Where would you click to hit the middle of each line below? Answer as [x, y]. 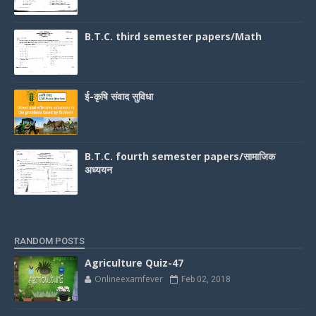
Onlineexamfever [129, 279]
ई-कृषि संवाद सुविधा [119, 96]
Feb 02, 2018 [206, 279]
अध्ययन [98, 169]
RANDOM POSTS [49, 241]
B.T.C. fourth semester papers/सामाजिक [180, 156]
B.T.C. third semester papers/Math [173, 36]
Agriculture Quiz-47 [134, 262]
